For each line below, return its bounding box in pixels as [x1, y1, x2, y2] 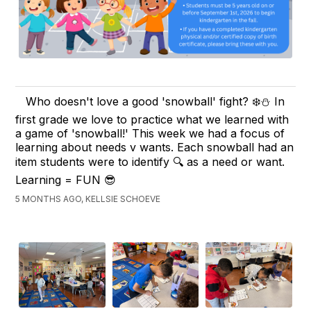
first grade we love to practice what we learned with [15, 112, 289, 127]
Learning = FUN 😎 [15, 173, 117, 187]
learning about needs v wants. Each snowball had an [15, 140, 294, 155]
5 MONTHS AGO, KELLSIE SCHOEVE [15, 194, 161, 205]
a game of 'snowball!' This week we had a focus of [15, 126, 285, 141]
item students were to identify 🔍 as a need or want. [15, 155, 285, 169]
